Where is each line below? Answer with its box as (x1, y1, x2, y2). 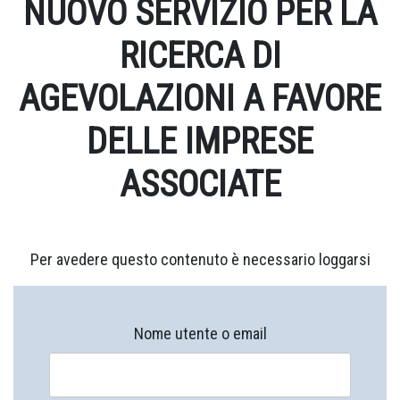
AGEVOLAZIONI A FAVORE (19, 78, 381, 120)
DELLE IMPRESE (87, 121, 313, 162)
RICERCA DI (119, 35, 281, 77)
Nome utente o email (133, 324, 267, 343)
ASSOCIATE (119, 163, 281, 205)
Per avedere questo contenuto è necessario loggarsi (29, 250, 371, 269)
